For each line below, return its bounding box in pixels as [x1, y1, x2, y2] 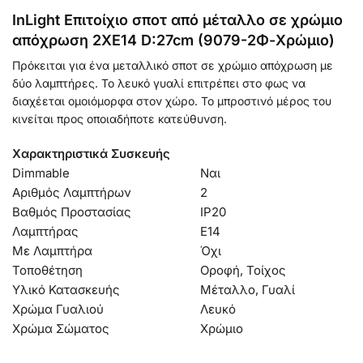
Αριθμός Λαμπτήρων [12, 184, 131, 200]
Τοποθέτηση [12, 262, 83, 278]
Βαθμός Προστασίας [12, 203, 131, 220]
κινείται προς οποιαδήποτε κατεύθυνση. [12, 112, 227, 126]
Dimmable [12, 164, 70, 181]
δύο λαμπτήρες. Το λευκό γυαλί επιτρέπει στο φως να [12, 76, 305, 91]
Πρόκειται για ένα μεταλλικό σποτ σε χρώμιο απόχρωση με [12, 58, 333, 73]
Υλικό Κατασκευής [12, 281, 120, 297]
